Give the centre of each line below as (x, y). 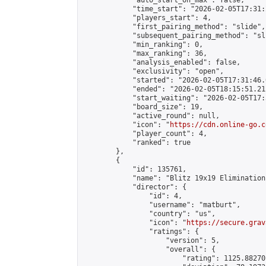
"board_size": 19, (143, 107)
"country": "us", (149, 214)
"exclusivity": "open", (153, 71)
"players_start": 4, (147, 18)
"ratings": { (141, 232)
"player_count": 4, (145, 134)
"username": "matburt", (161, 205)
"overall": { (149, 249)
